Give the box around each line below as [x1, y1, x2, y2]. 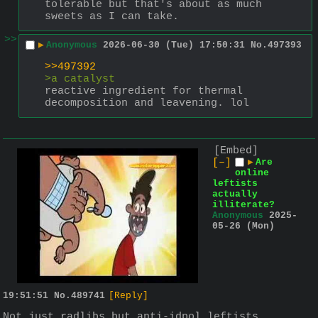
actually [212, 188, 258, 199]
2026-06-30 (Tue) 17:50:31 [103, 40, 245, 51]
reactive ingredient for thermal [45, 85, 243, 98]
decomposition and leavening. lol [45, 97, 249, 110]
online [235, 167, 269, 178]
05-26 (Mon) [212, 220, 275, 231]
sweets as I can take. [45, 10, 179, 23]
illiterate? [212, 199, 275, 210]
